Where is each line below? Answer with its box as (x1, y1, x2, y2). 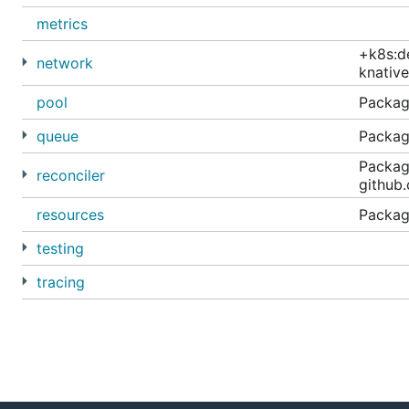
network (37, 54, 93, 72)
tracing (37, 273, 85, 291)
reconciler (37, 166, 105, 184)
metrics (37, 15, 88, 33)
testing (37, 239, 84, 257)
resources (37, 205, 104, 224)
